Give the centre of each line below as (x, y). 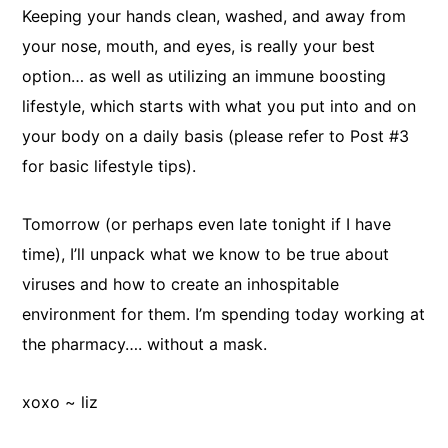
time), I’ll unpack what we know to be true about (206, 254)
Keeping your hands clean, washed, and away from (214, 16)
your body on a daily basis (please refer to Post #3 (216, 136)
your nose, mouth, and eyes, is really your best (199, 46)
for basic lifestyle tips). (109, 166)
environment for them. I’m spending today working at (224, 314)
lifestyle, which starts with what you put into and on (219, 106)
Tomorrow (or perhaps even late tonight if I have (207, 224)
